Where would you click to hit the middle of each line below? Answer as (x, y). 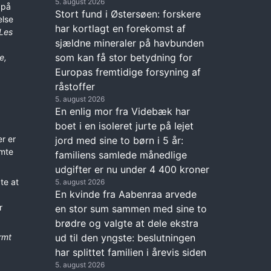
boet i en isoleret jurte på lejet (124, 126)
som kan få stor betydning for (124, 57)
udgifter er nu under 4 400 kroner (132, 169)
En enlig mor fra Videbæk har (122, 111)
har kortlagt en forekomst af (120, 28)
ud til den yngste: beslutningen (125, 237)
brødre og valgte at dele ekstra (127, 223)
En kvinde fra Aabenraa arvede (126, 194)
